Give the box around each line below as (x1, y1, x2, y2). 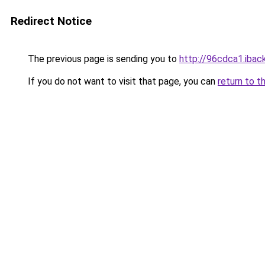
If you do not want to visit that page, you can (25, 76, 218, 87)
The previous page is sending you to (25, 53, 179, 64)
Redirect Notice (11, 14, 92, 28)
